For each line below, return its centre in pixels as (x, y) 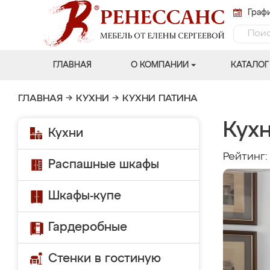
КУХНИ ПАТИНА (160, 99)
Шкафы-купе (85, 196)
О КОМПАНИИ (159, 65)
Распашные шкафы (104, 165)
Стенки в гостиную (105, 259)
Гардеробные (88, 227)
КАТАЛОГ (250, 65)
